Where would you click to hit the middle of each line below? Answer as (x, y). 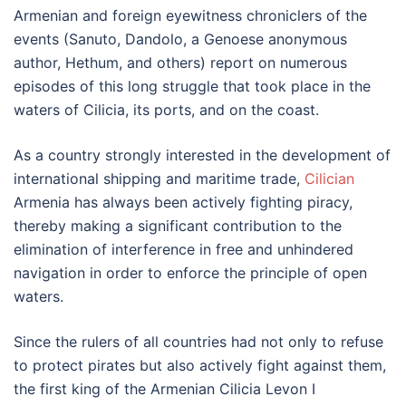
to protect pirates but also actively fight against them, (200, 365)
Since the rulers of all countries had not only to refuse (198, 342)
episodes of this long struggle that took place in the (192, 86)
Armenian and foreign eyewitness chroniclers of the (190, 15)
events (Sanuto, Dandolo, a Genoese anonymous (180, 39)
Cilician (329, 179)
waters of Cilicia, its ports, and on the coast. (166, 110)
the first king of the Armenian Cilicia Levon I (164, 389)
